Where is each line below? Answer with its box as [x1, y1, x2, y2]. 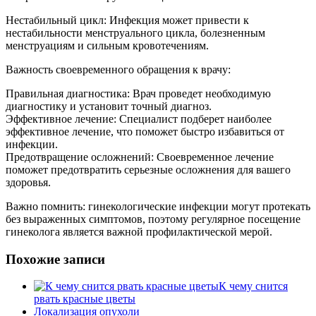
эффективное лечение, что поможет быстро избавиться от [6, 125, 284, 138]
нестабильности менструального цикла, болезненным [6, 26, 265, 39]
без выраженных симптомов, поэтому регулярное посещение [6, 212, 300, 225]
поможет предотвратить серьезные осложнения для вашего [6, 163, 291, 176]
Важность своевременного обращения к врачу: [6, 63, 231, 75]
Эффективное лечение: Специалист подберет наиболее [6, 112, 272, 125]
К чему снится [219, 280, 288, 293]
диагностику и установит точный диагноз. [6, 99, 212, 112]
